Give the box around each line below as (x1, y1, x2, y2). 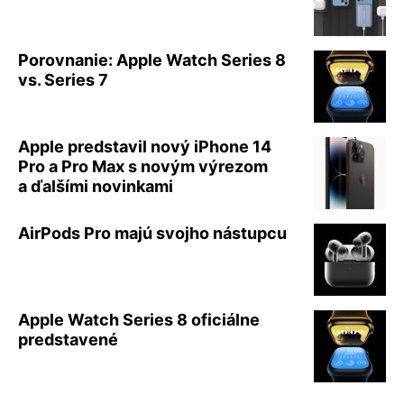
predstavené (18, 329, 118, 349)
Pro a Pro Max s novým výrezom (18, 156, 268, 176)
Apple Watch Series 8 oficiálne (18, 309, 260, 329)
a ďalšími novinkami (18, 176, 173, 196)
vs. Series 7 (18, 69, 108, 89)
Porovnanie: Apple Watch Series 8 (18, 50, 286, 69)
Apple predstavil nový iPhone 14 (18, 136, 271, 156)
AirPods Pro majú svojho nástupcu (18, 223, 287, 243)
